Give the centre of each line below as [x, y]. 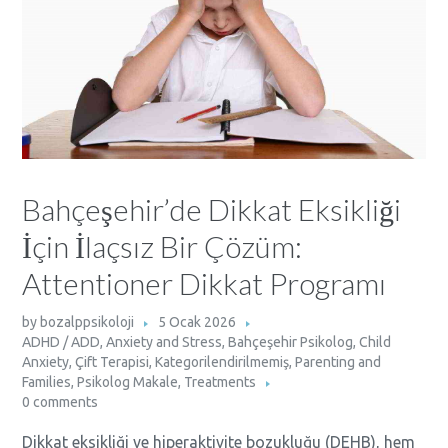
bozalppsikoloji [87, 322]
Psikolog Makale [128, 382]
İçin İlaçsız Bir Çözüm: [162, 246]
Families [47, 382]
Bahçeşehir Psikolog [291, 342]
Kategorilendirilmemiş [222, 362]
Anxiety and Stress [164, 342]
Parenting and [338, 362]
